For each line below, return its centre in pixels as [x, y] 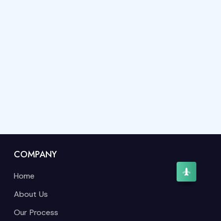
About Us [31, 194]
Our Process [36, 213]
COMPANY [35, 155]
